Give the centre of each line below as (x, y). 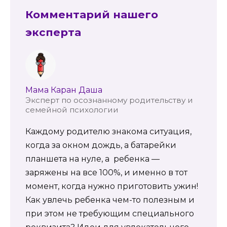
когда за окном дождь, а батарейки (101, 145)
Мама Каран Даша (64, 90)
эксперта (53, 32)
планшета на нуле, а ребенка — (92, 159)
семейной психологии (72, 109)
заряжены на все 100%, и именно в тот (106, 172)
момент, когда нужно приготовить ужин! (112, 186)
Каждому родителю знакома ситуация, (108, 131)
